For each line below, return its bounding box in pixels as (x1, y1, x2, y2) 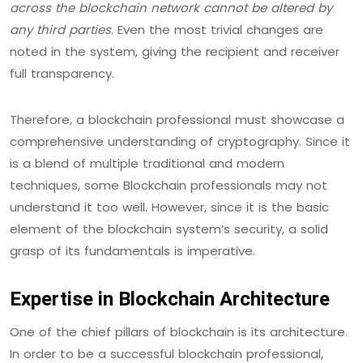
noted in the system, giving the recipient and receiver (10, 42, 340, 60)
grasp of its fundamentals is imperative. (10, 241, 255, 259)
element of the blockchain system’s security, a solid (10, 220, 328, 237)
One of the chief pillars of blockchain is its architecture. (10, 322, 348, 340)
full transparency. (10, 64, 114, 82)
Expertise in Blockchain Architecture (10, 287, 330, 310)
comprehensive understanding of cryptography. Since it (10, 132, 350, 150)
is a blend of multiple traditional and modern (10, 154, 284, 172)
